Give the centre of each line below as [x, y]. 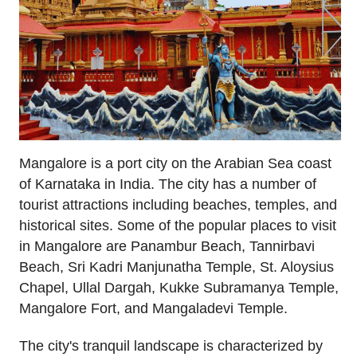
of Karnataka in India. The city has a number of [168, 184]
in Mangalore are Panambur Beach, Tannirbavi [167, 247]
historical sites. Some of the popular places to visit [178, 226]
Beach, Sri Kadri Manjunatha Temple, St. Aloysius [177, 267]
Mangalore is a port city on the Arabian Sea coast [175, 164]
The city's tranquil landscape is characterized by [171, 346]
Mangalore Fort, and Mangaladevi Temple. [153, 309]
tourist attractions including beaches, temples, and [178, 205]
